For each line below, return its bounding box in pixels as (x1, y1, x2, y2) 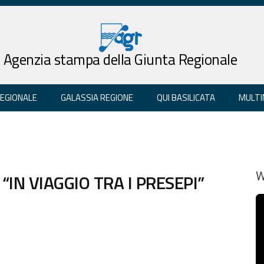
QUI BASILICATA (157, 90, 215, 104)
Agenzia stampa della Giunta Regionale (3, 48, 237, 71)
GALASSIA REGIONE (61, 90, 133, 104)
